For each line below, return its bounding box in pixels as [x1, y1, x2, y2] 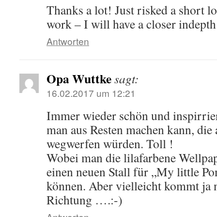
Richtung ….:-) [46, 191, 123, 208]
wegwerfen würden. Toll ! [46, 135, 173, 152]
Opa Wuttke [46, 69, 111, 88]
